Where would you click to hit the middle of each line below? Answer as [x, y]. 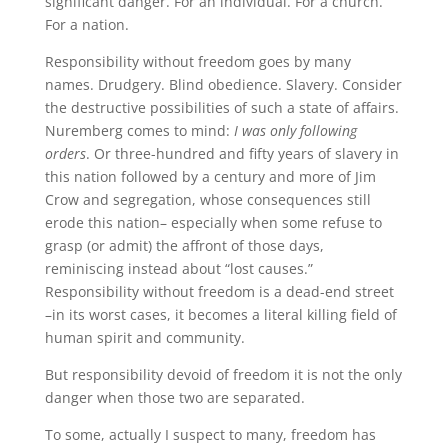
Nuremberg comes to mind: [139, 130]
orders [65, 153]
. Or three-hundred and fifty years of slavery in [242, 153]
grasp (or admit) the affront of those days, [184, 245]
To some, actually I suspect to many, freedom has [210, 434]
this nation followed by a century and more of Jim [210, 176]
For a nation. [86, 24]
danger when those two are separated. [174, 397]
